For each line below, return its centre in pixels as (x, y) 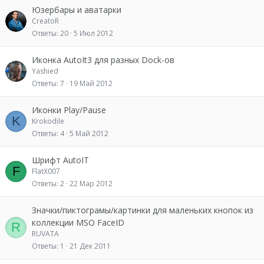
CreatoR (45, 21)
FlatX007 (46, 171)
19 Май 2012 (91, 83)
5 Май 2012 (89, 133)
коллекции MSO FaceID (78, 222)
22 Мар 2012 (91, 183)
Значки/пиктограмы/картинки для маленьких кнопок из (143, 210)
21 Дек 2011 (90, 246)
